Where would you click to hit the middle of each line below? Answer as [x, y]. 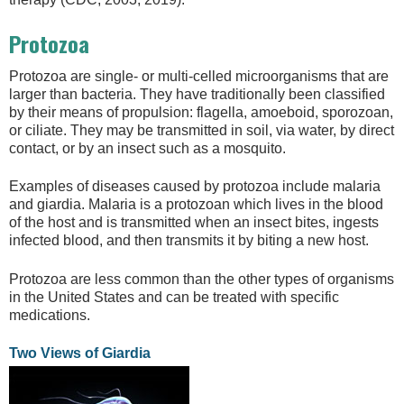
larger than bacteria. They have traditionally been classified [197, 94]
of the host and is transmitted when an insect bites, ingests [194, 223]
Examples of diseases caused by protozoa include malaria [195, 187]
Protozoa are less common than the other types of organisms [202, 279]
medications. [50, 315]
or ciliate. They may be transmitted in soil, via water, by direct [202, 130]
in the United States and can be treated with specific [174, 297]
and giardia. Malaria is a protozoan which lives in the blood [196, 205]
